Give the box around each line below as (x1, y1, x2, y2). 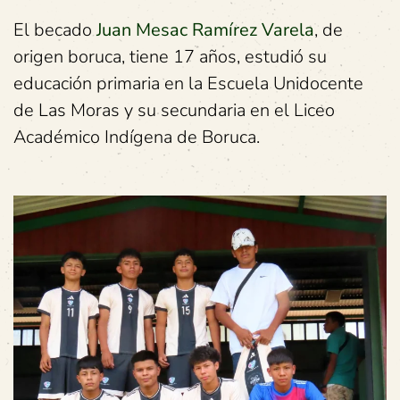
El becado (13, 18, 96, 42)
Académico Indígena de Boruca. (13, 125, 260, 149)
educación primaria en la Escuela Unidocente (13, 71, 363, 96)
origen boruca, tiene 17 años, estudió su (13, 45, 327, 69)
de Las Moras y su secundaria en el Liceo (13, 98, 335, 122)
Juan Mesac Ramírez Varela (96, 18, 314, 42)
